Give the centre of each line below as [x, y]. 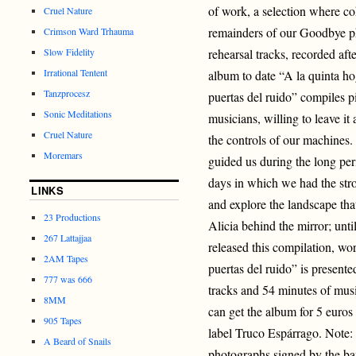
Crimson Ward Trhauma [89, 31]
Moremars [64, 155]
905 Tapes [63, 320]
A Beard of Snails [78, 341]
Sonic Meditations [78, 113]
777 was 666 [68, 279]
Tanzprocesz [67, 93]
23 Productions [73, 217]
